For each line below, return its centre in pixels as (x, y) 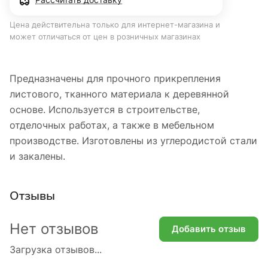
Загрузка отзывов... (56, 249)
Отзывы (32, 196)
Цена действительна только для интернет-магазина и (115, 25)
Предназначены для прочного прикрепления (115, 78)
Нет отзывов (54, 229)
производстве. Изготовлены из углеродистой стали (133, 140)
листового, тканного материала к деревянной (119, 94)
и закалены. (37, 156)
